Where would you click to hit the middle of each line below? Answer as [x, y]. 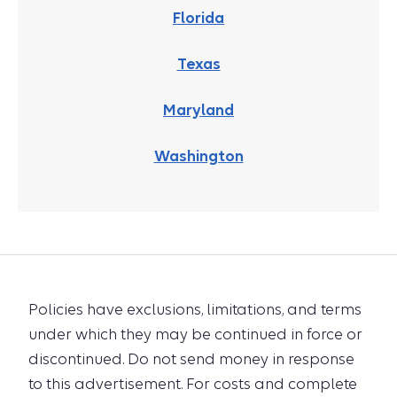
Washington [198, 156]
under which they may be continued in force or [195, 334]
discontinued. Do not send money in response [191, 359]
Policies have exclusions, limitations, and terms [195, 309]
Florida [198, 18]
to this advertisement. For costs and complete [193, 384]
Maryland [198, 110]
